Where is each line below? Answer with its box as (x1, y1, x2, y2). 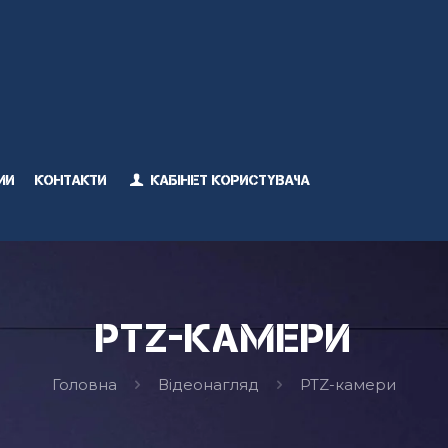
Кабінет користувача (146, 172, 310, 188)
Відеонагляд (157, 375, 259, 394)
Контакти (35, 172, 108, 188)
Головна (51, 375, 117, 394)
